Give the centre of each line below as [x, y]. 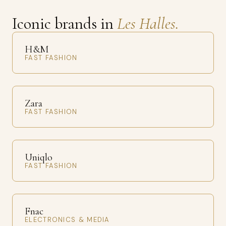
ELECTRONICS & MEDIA [67, 220]
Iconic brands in [65, 23]
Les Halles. [148, 23]
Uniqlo [39, 157]
